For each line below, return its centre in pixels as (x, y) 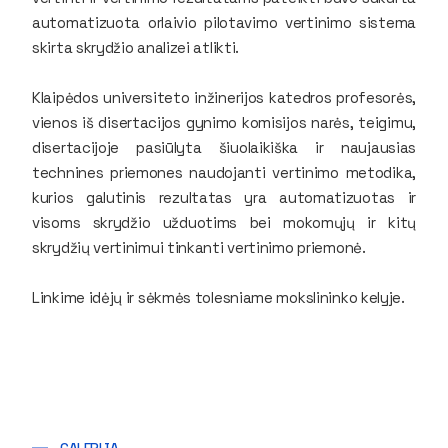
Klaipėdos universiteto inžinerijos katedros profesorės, (224, 97)
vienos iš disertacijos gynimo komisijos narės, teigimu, (224, 122)
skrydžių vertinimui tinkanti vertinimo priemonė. (199, 247)
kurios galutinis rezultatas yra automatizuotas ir (224, 197)
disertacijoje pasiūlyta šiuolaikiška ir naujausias (224, 147)
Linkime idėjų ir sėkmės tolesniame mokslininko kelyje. (218, 297)
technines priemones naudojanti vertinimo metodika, (224, 172)
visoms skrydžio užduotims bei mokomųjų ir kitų (224, 222)
